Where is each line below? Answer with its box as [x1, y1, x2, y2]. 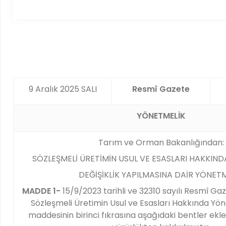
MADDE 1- [22, 185, 61, 197]
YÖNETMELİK [136, 110, 186, 122]
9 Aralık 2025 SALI [28, 83, 97, 95]
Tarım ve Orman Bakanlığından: [98, 137, 224, 148]
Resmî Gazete [132, 83, 190, 95]
